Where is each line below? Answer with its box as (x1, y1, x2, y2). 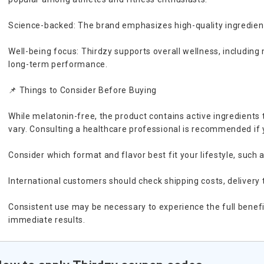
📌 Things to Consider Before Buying (8, 85, 157, 95)
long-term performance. (8, 60, 108, 69)
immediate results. (8, 215, 85, 225)
